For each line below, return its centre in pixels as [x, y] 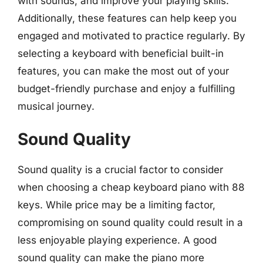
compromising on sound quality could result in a [130, 222]
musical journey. [56, 106]
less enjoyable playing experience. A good [117, 240]
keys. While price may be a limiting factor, [117, 205]
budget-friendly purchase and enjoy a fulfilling [126, 88]
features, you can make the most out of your [123, 71]
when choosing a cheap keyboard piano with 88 [131, 187]
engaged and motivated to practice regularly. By [131, 36]
